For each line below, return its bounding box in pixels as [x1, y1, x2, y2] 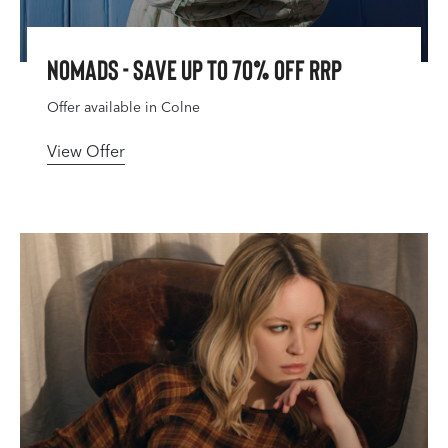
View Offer [47, 142, 125, 161]
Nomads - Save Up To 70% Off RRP [47, 52, 342, 86]
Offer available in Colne [47, 99, 200, 116]
